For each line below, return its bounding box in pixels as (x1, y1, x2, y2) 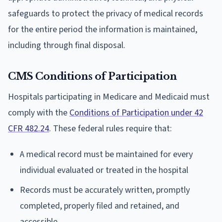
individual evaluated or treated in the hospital (20, 164, 188, 176)
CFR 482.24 (8, 122, 49, 135)
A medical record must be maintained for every (20, 148, 193, 161)
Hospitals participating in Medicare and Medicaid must (8, 90, 210, 103)
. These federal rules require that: (49, 122, 172, 135)
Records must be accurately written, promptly (20, 183, 190, 196)
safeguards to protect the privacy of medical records (8, 7, 203, 20)
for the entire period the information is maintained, (8, 23, 197, 36)
